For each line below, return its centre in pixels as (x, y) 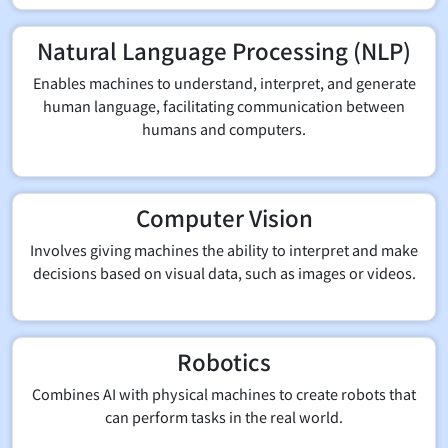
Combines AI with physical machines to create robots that (224, 393)
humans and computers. (224, 128)
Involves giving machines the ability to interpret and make (224, 249)
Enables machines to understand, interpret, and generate (224, 82)
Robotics (224, 360)
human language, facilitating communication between (224, 105)
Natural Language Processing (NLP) (224, 49)
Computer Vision (224, 216)
